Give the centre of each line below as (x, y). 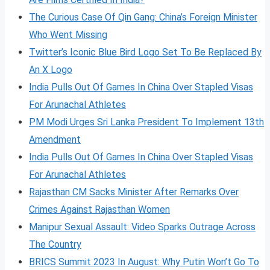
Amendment (55, 139)
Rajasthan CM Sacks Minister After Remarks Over (134, 192)
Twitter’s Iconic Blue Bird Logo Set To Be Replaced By (145, 52)
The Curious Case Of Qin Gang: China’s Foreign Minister (143, 17)
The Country (55, 244)
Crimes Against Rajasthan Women (99, 209)
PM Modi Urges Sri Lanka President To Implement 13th (146, 122)
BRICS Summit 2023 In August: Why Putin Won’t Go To (144, 262)
